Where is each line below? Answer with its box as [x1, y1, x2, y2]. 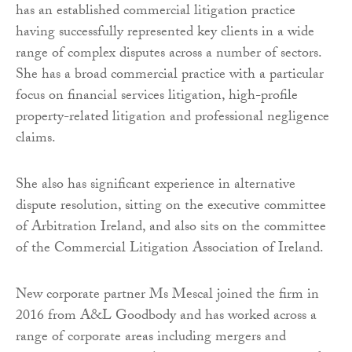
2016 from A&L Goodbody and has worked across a [16, 304, 317, 329]
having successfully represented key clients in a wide [16, 20, 314, 46]
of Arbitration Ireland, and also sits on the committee [16, 215, 326, 240]
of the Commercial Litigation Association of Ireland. [16, 236, 324, 262]
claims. [16, 126, 56, 152]
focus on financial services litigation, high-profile [16, 84, 298, 109]
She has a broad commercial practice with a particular [16, 63, 324, 88]
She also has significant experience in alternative [16, 173, 295, 198]
